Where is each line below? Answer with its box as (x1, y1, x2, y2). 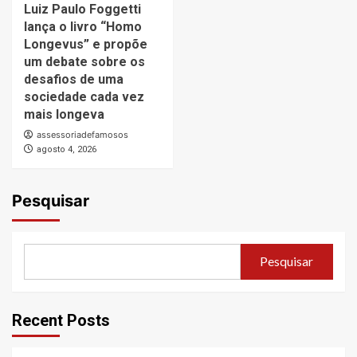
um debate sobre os (24, 53, 145, 69)
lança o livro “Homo (24, 18, 142, 34)
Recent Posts (12, 310, 110, 330)
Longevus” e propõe (24, 36, 147, 52)
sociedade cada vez (24, 88, 144, 104)
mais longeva (24, 106, 104, 122)
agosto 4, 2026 (37, 143, 96, 155)
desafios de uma (24, 71, 124, 87)
